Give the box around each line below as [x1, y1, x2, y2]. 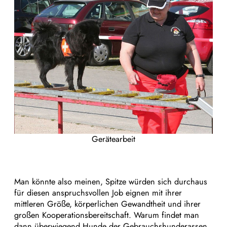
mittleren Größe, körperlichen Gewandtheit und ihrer [14, 198, 201, 210]
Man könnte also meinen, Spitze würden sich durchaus [14, 176, 207, 188]
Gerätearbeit [92, 133, 135, 145]
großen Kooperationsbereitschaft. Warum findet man [14, 209, 199, 221]
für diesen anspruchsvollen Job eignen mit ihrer [14, 187, 182, 199]
